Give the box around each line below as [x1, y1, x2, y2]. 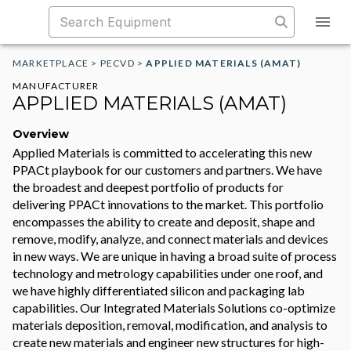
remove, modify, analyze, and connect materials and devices [13, 231, 328, 246]
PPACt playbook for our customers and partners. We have [13, 162, 322, 177]
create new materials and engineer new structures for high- [13, 335, 324, 349]
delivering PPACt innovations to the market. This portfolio [13, 197, 324, 212]
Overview [13, 127, 69, 141]
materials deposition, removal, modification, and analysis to [13, 317, 327, 332]
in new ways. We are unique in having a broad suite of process [13, 248, 337, 263]
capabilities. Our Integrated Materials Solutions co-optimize [13, 300, 335, 315]
